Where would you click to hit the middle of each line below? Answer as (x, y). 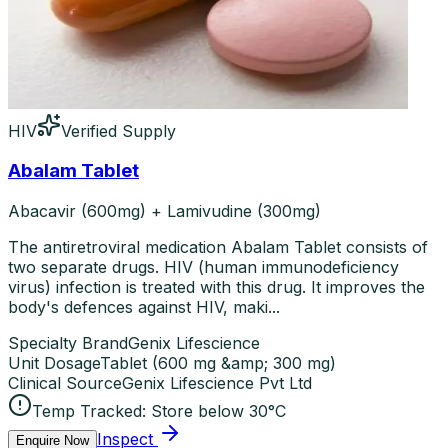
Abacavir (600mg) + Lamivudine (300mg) (164, 211)
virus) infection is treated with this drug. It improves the (216, 287)
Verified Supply (118, 130)
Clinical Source (65, 383)
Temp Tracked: (89, 411)
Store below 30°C (218, 411)
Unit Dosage (54, 363)
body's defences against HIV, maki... (144, 307)
